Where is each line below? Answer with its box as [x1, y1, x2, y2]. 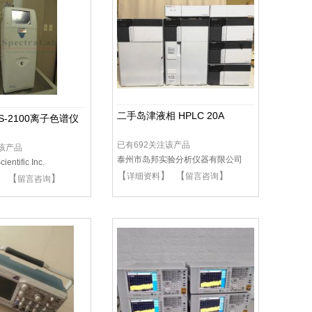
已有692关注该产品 [117, 140, 190, 150]
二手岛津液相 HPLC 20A [117, 110, 224, 121]
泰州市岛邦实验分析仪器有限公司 [117, 155, 242, 164]
